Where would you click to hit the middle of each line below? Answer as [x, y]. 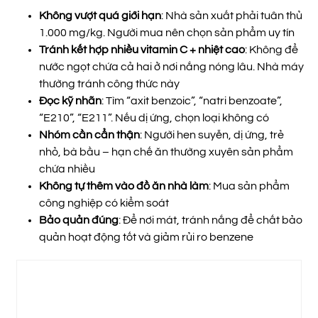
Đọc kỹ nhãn [70, 100]
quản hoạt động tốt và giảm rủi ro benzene [146, 237]
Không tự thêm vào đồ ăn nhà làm [124, 186]
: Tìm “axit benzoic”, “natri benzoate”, [192, 100]
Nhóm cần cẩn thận [89, 135]
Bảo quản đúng [79, 220]
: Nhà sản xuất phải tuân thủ [232, 15]
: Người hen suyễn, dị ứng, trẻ [212, 135]
